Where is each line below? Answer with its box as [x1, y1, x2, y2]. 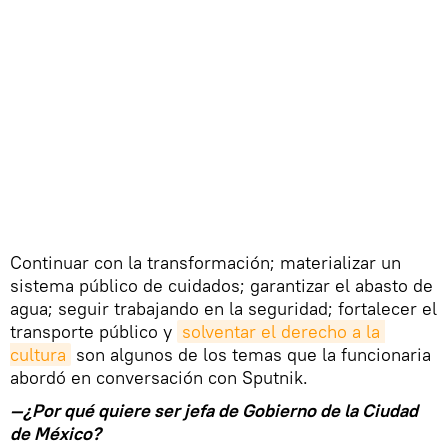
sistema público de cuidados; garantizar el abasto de [10, 273, 433, 297]
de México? [10, 421, 101, 445]
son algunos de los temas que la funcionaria [71, 342, 431, 366]
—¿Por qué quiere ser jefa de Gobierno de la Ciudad [10, 398, 418, 422]
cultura [10, 342, 66, 366]
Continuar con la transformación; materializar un [10, 250, 401, 274]
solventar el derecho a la [182, 319, 380, 343]
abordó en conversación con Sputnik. [10, 365, 308, 389]
